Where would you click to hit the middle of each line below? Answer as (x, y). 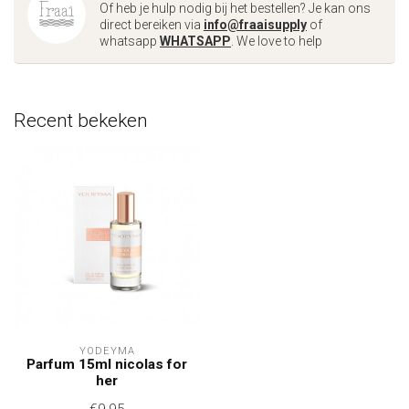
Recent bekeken (81, 121)
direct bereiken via (152, 25)
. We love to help (277, 41)
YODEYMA (107, 351)
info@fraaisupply (255, 25)
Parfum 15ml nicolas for (107, 364)
